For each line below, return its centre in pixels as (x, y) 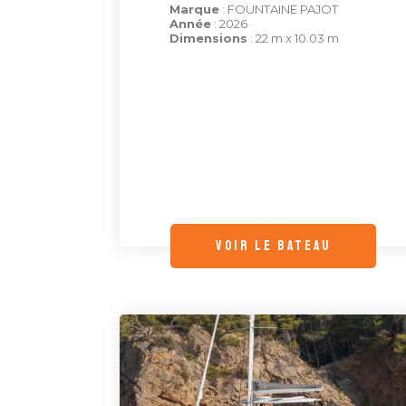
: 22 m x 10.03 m (293, 39)
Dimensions (208, 39)
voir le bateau (274, 246)
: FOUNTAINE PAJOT (279, 10)
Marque (194, 10)
